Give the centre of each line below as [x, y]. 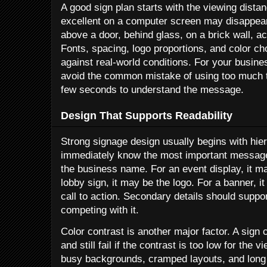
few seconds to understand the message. [152, 89]
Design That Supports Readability [147, 116]
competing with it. [100, 210]
